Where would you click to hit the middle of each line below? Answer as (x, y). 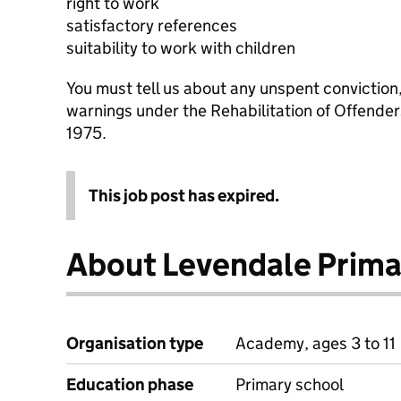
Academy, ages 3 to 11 (316, 343)
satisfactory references (152, 26)
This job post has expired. (184, 196)
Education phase (130, 384)
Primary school (290, 384)
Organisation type (135, 343)
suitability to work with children (181, 48)
